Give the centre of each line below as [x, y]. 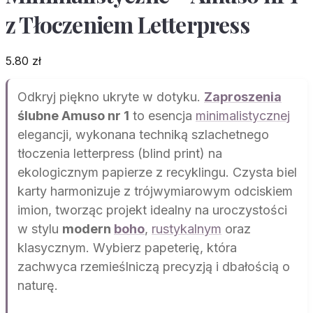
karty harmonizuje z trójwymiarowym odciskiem [155, 191]
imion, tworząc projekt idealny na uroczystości [152, 210]
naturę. [38, 286]
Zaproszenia [243, 97]
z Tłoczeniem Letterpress [128, 24]
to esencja [162, 116]
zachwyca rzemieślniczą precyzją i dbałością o [154, 267]
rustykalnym [187, 229]
